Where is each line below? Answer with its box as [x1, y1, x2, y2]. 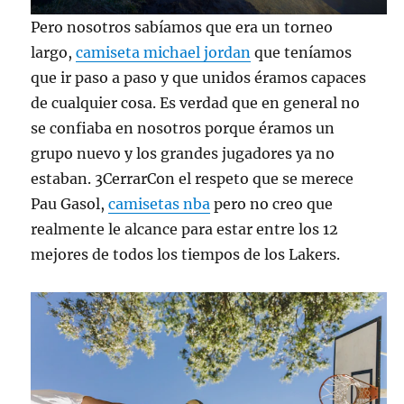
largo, [31, 42, 77, 61]
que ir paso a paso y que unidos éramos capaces [31, 68, 367, 87]
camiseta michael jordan [76, 42, 252, 61]
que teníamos [251, 42, 353, 61]
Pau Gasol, [31, 194, 109, 213]
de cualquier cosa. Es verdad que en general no [31, 93, 361, 112]
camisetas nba [108, 194, 211, 213]
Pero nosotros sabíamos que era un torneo [31, 17, 334, 36]
